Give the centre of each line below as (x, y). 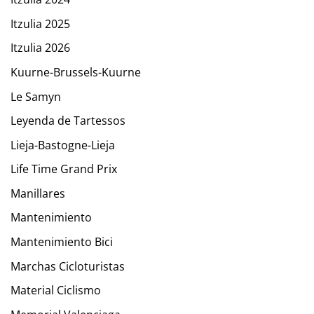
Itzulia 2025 (40, 23)
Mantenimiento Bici (62, 242)
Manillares (38, 193)
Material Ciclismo (56, 291)
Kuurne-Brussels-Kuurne (76, 72)
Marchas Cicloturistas (68, 266)
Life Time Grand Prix (64, 169)
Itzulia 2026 (40, 48)
